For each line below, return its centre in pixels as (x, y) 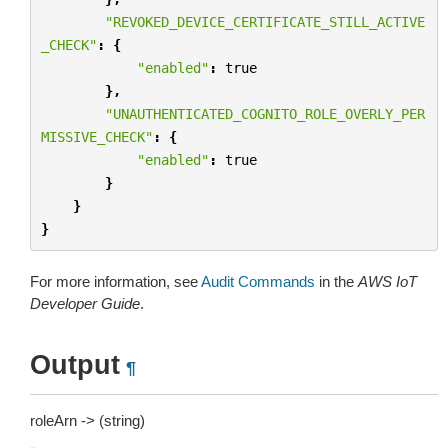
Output (75, 365)
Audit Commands (258, 281)
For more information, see (115, 281)
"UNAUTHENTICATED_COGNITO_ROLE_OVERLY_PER (264, 113)
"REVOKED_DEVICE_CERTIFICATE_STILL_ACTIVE (264, 21)
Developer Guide (85, 303)
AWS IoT (387, 281)
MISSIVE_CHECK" (96, 136)
